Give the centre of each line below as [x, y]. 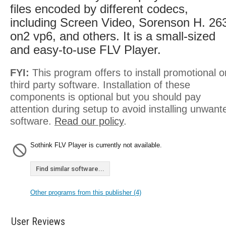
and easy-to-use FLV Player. [86, 50]
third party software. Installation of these [100, 85]
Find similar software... [70, 169]
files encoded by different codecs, [99, 9]
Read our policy [89, 121]
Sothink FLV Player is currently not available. [96, 145]
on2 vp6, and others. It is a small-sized [113, 36]
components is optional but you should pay [105, 97]
